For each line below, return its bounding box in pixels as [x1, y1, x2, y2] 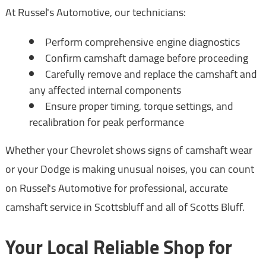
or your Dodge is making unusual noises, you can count [5, 159, 254, 179]
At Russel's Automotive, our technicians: [5, 2, 186, 23]
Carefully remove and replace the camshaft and [45, 64, 257, 84]
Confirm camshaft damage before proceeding [45, 48, 248, 68]
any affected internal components [28, 80, 181, 100]
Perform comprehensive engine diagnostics [45, 32, 240, 52]
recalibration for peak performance [28, 112, 184, 132]
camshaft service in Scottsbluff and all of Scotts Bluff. [5, 197, 245, 217]
